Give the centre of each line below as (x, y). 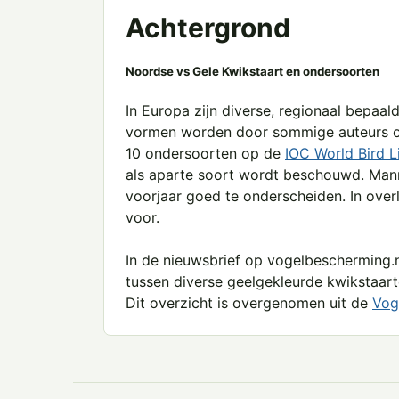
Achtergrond (208, 28)
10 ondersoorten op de (205, 154)
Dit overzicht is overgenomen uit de (249, 303)
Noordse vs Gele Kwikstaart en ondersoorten (252, 72)
